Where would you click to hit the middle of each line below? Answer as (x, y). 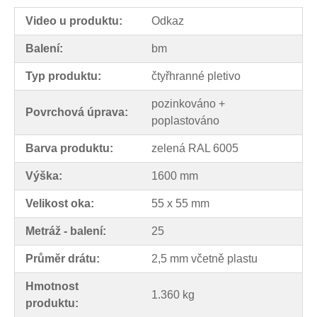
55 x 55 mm (180, 203)
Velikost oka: (60, 203)
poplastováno (185, 120)
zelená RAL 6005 (195, 148)
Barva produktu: (69, 148)
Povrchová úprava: (77, 112)
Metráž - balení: (66, 231)
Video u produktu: (74, 21)
